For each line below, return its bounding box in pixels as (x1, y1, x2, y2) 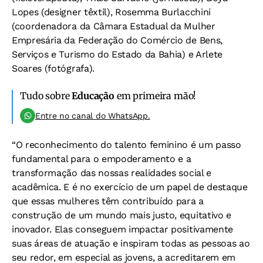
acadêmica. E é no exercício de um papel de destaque (12, 181, 248, 193)
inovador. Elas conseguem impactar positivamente (12, 223, 233, 235)
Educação (72, 89, 114, 102)
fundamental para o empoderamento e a (12, 153, 191, 164)
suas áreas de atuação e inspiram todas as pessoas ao (12, 237, 250, 249)
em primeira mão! (114, 89, 197, 102)
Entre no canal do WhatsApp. (35, 110, 150, 120)
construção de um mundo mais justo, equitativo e (12, 209, 231, 221)
